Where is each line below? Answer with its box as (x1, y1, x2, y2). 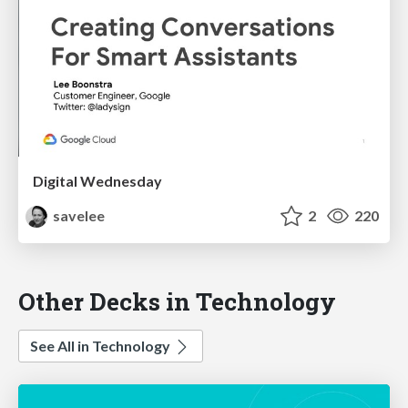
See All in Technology (30, 337, 173, 355)
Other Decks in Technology (18, 285, 336, 318)
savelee (50, 207, 106, 225)
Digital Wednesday (33, 172, 162, 190)
